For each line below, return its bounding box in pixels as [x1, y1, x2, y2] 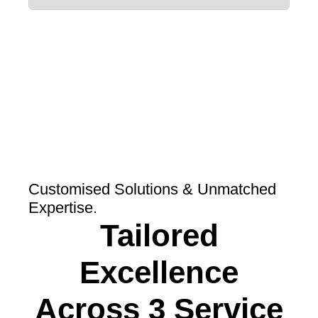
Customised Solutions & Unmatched [28, 180, 276, 198]
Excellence [79, 255, 238, 290]
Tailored [99, 218, 219, 253]
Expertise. [28, 199, 97, 216]
